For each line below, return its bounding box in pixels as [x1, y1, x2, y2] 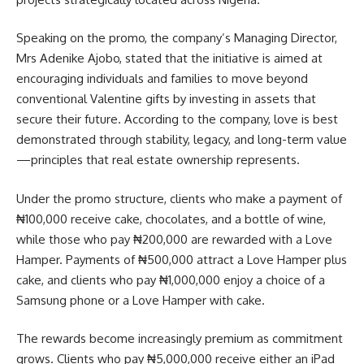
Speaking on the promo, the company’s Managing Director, [16, 30, 337, 45]
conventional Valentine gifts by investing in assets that [16, 91, 316, 106]
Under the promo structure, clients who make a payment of [16, 190, 342, 206]
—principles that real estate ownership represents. [16, 152, 300, 167]
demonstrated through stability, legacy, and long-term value [16, 132, 347, 147]
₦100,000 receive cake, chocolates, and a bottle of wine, [16, 210, 326, 227]
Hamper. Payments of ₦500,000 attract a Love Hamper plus [16, 251, 347, 267]
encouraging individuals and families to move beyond [16, 71, 308, 86]
